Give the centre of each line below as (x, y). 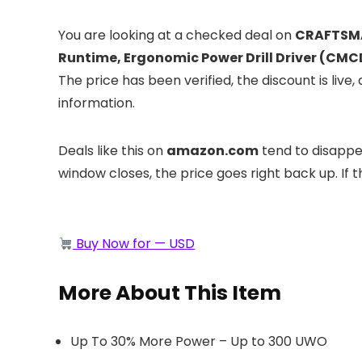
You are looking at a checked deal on (177, 35)
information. (97, 103)
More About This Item (170, 293)
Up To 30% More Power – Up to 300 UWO (199, 341)
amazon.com (213, 151)
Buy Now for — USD (134, 244)
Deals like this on (112, 151)
